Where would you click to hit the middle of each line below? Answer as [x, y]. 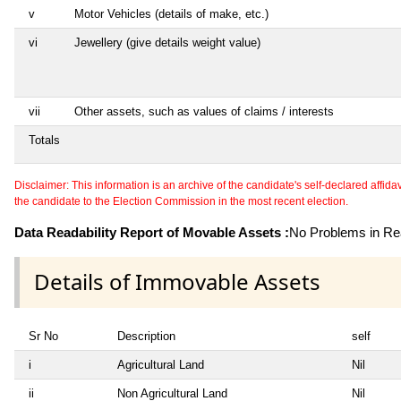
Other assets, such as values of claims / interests [204, 112]
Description [146, 336]
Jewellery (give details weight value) [167, 43]
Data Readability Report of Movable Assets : [152, 233]
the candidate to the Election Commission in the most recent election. [181, 202]
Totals [44, 141]
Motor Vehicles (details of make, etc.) [171, 14]
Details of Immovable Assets [177, 282]
